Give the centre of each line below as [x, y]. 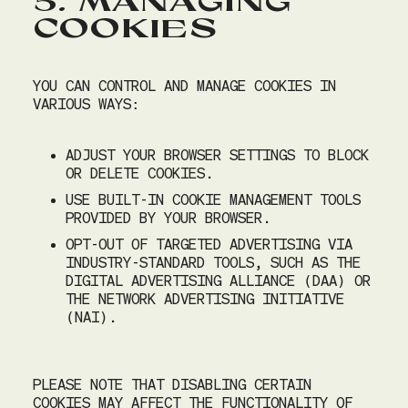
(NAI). [92, 318]
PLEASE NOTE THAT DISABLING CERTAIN [173, 385]
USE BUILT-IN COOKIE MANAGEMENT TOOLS [214, 200]
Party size [71, 321]
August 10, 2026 [139, 290]
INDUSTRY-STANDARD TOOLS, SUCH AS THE [214, 263]
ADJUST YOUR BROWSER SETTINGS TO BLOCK [218, 156]
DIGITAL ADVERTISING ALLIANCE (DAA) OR [219, 281]
